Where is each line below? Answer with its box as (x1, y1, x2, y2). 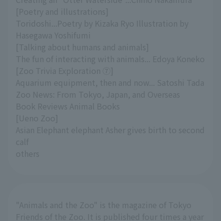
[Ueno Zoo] (16, 112, 58, 124)
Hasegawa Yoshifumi (16, 29, 91, 41)
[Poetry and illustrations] (16, 5, 109, 18)
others (16, 147, 39, 160)
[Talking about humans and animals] (16, 41, 149, 53)
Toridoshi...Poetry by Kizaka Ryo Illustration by (16, 17, 188, 30)
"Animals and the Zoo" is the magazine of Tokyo (16, 199, 191, 211)
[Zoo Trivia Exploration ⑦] (16, 65, 113, 77)
